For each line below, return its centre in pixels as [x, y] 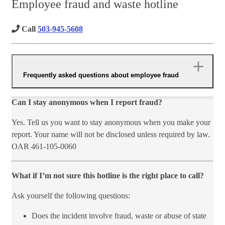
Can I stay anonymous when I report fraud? [87, 102]
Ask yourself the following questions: [71, 196]
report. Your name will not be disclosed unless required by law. [111, 135]
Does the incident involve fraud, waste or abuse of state [119, 216]
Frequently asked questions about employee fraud [101, 75]
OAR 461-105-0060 [44, 147]
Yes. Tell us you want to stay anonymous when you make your [111, 123]
